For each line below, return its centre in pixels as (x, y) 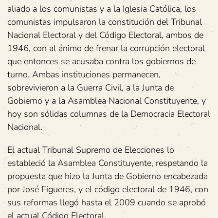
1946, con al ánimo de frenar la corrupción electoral (106, 48)
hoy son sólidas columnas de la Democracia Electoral (109, 114)
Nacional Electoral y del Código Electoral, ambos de (105, 35)
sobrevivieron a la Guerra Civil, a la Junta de (91, 88)
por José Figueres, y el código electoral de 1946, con (108, 189)
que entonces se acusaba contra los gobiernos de (101, 61)
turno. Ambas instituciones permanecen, (84, 74)
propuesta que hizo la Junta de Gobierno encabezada (108, 176)
